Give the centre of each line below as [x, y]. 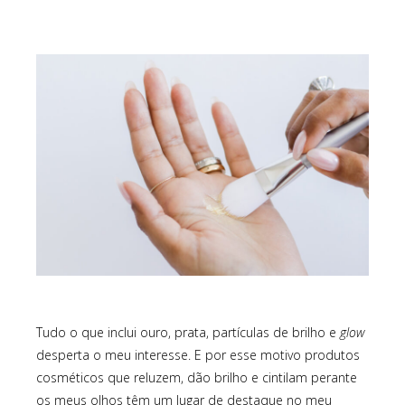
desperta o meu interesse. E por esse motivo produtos [198, 355]
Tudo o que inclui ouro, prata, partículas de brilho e [188, 333]
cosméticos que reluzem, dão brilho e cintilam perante [197, 378]
